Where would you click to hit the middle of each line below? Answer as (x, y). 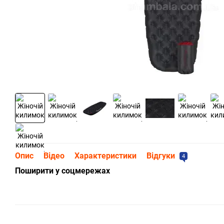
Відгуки (162, 156)
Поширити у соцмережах (62, 171)
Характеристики (105, 156)
